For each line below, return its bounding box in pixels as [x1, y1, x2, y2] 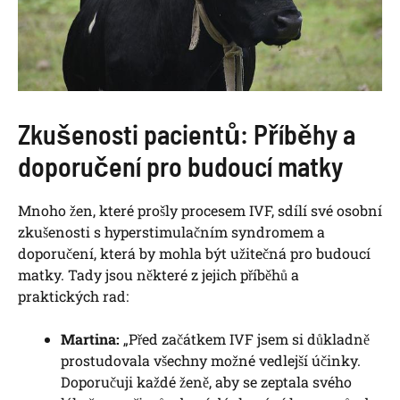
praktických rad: [18, 286, 129, 305]
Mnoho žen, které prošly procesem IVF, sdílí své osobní [18, 200, 382, 220]
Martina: [61, 329, 120, 348]
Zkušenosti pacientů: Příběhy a [18, 117, 355, 150]
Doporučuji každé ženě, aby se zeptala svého [61, 371, 352, 391]
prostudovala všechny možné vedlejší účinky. [61, 350, 361, 370]
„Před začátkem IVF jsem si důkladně [120, 329, 370, 348]
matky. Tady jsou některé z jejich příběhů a [18, 264, 299, 284]
